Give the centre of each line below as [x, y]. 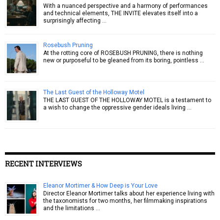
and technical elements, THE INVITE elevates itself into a [121, 13]
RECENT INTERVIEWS [43, 164]
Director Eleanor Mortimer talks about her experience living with [129, 193]
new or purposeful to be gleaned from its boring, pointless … [124, 60]
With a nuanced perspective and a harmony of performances [125, 6]
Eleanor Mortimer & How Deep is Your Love [100, 185]
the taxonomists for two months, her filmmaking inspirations [125, 201]
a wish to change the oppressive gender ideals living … [117, 107]
